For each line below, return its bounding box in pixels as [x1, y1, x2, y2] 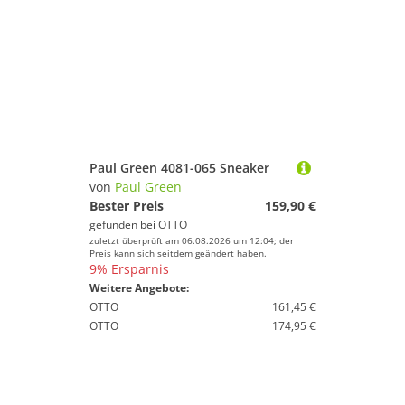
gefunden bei [89, 217, 158, 232]
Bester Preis [89, 197, 164, 214]
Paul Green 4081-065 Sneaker [89, 159, 269, 176]
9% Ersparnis [89, 260, 169, 278]
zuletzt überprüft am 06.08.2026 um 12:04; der [89, 234, 294, 247]
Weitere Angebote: [89, 280, 189, 296]
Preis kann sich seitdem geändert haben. [89, 247, 267, 259]
